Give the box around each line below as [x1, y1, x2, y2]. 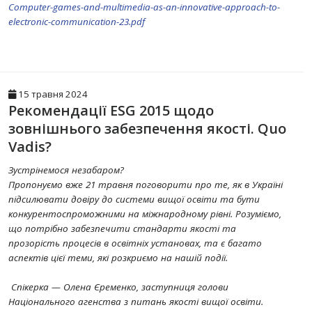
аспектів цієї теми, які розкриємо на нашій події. [8, 251, 233, 264]
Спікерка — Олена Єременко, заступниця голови [8, 281, 228, 293]
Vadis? [8, 137, 52, 156]
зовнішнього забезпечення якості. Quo [8, 119, 286, 138]
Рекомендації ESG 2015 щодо [8, 101, 214, 120]
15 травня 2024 [16, 88, 88, 100]
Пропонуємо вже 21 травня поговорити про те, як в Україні [8, 178, 283, 191]
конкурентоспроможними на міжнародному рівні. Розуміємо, [8, 208, 281, 220]
